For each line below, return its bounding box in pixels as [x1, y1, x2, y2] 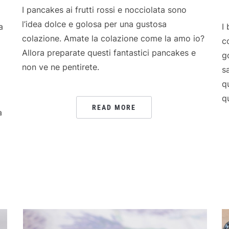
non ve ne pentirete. [21, 61, 99, 72]
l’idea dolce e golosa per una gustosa [21, 18, 167, 29]
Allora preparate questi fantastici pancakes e [21, 47, 196, 58]
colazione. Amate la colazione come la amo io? [21, 33, 204, 43]
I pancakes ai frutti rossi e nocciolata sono [21, 4, 187, 15]
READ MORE [91, 103, 136, 111]
